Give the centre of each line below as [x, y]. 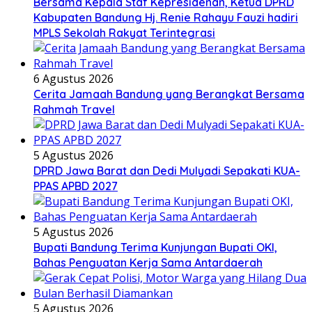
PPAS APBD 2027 [76, 186]
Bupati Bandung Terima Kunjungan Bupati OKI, [155, 247]
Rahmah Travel [74, 109]
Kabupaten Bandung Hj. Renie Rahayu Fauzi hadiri [166, 17]
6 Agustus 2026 [73, 78]
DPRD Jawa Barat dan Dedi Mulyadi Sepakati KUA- [167, 170]
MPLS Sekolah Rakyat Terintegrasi [124, 32]
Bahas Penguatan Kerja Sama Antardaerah [148, 262]
